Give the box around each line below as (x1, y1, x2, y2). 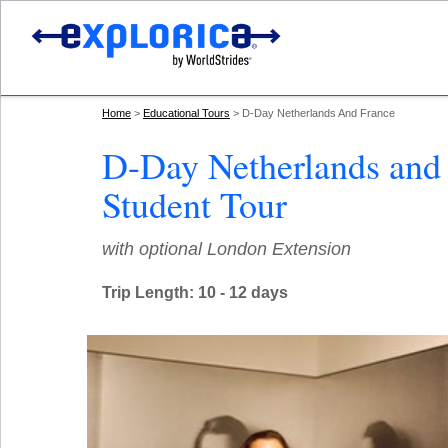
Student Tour (102, 180, 287, 228)
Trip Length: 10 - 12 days (102, 284, 288, 301)
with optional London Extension (102, 239, 351, 259)
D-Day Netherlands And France (242, 107, 395, 119)
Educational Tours (143, 107, 230, 119)
